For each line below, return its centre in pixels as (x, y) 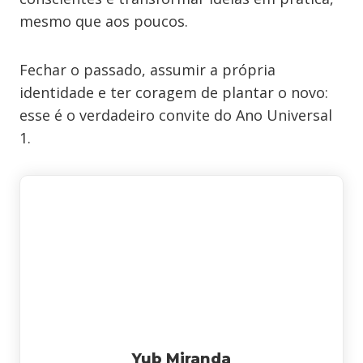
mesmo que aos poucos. (104, 21)
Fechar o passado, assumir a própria (147, 70)
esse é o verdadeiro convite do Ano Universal (176, 115)
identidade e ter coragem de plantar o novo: (174, 92)
